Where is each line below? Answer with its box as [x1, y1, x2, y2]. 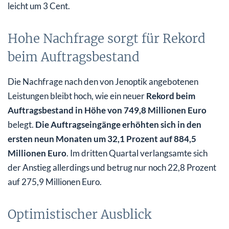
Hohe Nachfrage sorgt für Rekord [8, 30, 205, 47]
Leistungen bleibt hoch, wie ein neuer [8, 90, 146, 101]
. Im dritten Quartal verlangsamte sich [66, 147, 208, 158]
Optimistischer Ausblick [8, 206, 151, 222]
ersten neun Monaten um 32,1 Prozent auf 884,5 [8, 133, 196, 144]
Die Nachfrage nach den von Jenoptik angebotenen [8, 76, 198, 87]
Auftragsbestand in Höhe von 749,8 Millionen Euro [8, 104, 207, 116]
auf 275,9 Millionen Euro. [8, 176, 102, 187]
